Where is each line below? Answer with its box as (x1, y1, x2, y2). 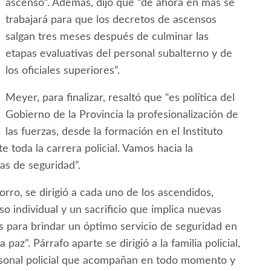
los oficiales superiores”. (5, 65, 120, 77)
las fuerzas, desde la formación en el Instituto (5, 126, 223, 138)
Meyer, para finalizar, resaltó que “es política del (5, 93, 235, 104)
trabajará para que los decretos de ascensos (5, 15, 217, 26)
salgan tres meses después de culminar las (5, 31, 209, 43)
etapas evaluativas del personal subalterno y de (5, 48, 232, 60)
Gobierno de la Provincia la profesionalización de (5, 109, 238, 121)
